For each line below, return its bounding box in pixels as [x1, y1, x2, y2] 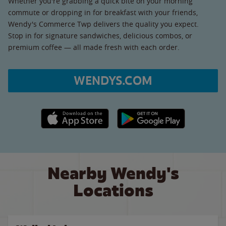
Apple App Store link [40, 108, 109, 119]
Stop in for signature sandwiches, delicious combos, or [8, 30, 192, 40]
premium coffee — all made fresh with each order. [8, 42, 180, 52]
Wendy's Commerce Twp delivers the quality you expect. [8, 19, 209, 29]
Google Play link [117, 108, 169, 119]
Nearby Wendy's [47, 162, 179, 184]
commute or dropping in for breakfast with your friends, [8, 7, 198, 17]
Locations [73, 180, 153, 201]
